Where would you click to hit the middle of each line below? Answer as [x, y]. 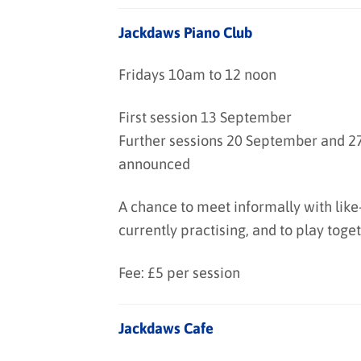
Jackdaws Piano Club [185, 32]
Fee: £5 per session [179, 273]
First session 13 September [205, 118]
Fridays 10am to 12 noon [197, 75]
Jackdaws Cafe [166, 329]
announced [154, 164]
